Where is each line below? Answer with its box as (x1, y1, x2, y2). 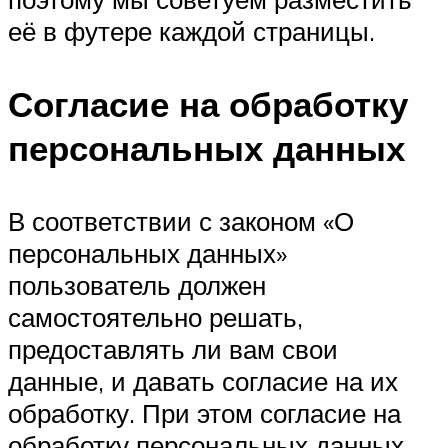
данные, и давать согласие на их (8, 365, 398, 398)
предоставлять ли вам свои (8, 333, 338, 366)
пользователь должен (8, 269, 266, 302)
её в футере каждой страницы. (8, 14, 375, 47)
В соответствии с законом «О (8, 205, 354, 238)
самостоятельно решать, (8, 301, 303, 334)
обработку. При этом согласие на (8, 397, 401, 430)
